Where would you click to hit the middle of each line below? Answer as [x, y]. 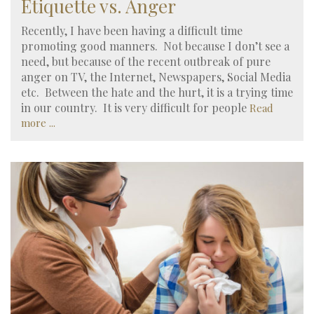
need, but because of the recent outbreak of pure [146, 62]
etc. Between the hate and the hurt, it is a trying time [157, 93]
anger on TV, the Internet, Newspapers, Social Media [156, 77]
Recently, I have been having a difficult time [132, 31]
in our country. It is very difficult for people [135, 108]
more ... [38, 123]
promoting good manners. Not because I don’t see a [155, 46]
